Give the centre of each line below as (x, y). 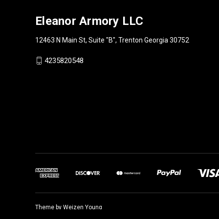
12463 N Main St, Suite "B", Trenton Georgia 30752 (112, 40)
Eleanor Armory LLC (89, 21)
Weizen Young (83, 207)
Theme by (49, 207)
